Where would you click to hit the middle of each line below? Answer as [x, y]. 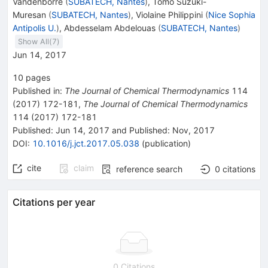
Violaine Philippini [169, 14]
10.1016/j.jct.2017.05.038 [86, 143]
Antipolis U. [34, 28]
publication [166, 143]
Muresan [29, 14]
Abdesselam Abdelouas [110, 28]
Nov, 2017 [192, 130]
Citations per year [54, 202]
